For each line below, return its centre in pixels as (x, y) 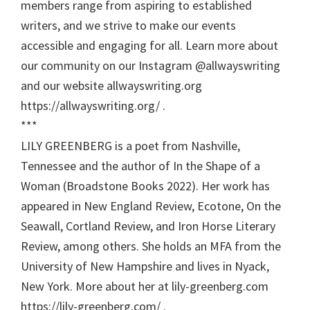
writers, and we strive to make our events (128, 25)
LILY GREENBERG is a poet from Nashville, (130, 146)
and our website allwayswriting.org (111, 85)
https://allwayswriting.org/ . (93, 106)
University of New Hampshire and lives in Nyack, (145, 266)
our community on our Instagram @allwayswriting (151, 65)
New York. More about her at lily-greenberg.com (145, 286)
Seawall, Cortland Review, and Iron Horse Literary (148, 226)
